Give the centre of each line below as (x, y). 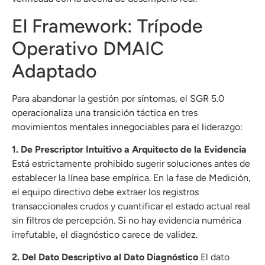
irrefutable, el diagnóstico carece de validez (104, 235)
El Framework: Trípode (107, 26)
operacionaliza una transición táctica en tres (105, 112)
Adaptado (54, 71)
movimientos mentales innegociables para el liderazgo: (127, 127)
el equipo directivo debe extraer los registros (105, 192)
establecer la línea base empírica (80, 178)
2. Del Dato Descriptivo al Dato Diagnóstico (105, 257)
